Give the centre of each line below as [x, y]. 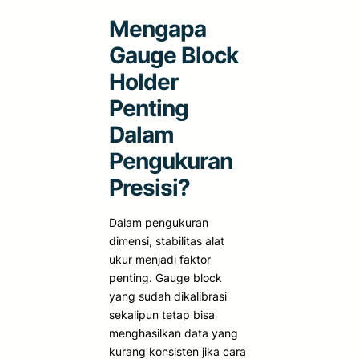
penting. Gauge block [165, 277]
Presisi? [149, 187]
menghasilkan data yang [173, 333]
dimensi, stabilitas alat [167, 240]
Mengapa [157, 28]
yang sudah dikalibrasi [168, 296]
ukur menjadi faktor [160, 259]
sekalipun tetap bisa [162, 314]
